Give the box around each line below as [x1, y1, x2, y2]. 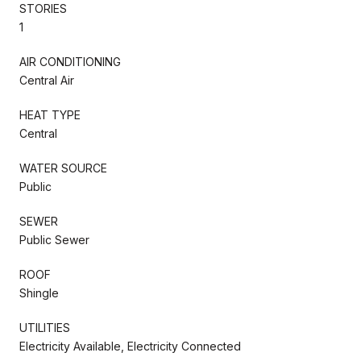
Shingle [19, 285, 59, 300]
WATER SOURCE [19, 160, 107, 175]
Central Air [19, 73, 74, 87]
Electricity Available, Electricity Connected [19, 338, 241, 353]
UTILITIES [19, 320, 70, 334]
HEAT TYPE [19, 107, 81, 122]
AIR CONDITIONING [19, 54, 121, 68]
